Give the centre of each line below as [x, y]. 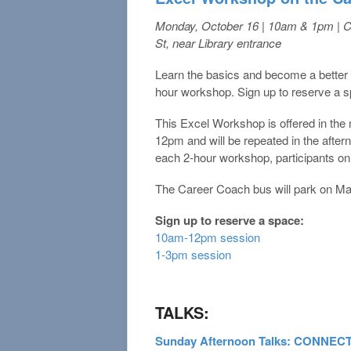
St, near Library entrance [218, 42]
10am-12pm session [208, 237]
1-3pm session [193, 254]
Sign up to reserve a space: [230, 220]
